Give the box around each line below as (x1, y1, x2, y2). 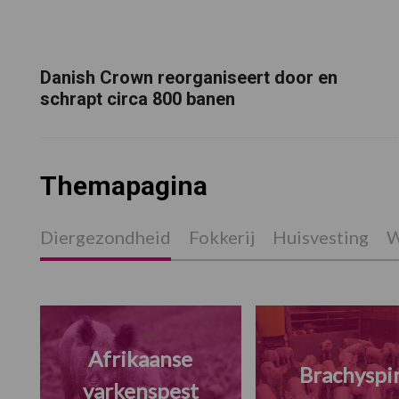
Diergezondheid (39, 226, 171, 248)
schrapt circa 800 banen (39, 88, 235, 110)
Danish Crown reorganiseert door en (39, 67, 338, 89)
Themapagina (39, 170, 208, 202)
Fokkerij (188, 226, 255, 248)
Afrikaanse (88, 346, 192, 371)
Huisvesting (272, 226, 369, 248)
